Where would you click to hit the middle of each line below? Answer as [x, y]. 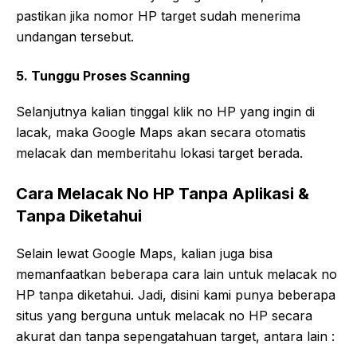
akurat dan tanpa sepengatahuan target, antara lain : [175, 336]
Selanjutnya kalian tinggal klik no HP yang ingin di [165, 111]
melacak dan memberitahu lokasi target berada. [159, 153]
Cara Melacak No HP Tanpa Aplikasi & [163, 193]
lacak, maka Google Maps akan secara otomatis [161, 132]
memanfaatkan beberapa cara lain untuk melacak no [177, 274]
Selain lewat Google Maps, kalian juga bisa [144, 253]
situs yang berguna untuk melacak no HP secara [164, 315]
